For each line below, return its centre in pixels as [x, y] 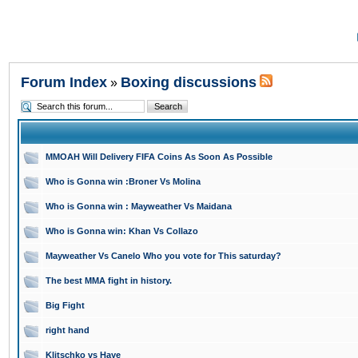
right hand [68, 330]
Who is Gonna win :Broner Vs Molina [123, 181]
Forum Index [64, 82]
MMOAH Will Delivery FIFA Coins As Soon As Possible [159, 157]
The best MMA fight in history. [109, 280]
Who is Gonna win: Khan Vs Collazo [122, 231]
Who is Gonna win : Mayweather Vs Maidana [139, 206]
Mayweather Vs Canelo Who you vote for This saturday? [163, 256]
